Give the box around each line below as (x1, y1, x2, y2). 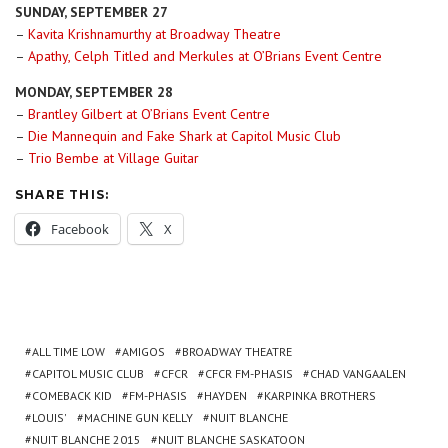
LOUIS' (32, 410, 67, 425)
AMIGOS (122, 344, 165, 359)
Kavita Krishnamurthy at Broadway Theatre (28, 25, 281, 43)
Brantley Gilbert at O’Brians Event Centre (28, 105, 270, 123)
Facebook (51, 220, 109, 238)
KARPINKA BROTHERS (264, 388, 376, 403)
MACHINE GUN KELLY (84, 410, 193, 425)
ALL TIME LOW (32, 344, 105, 359)
